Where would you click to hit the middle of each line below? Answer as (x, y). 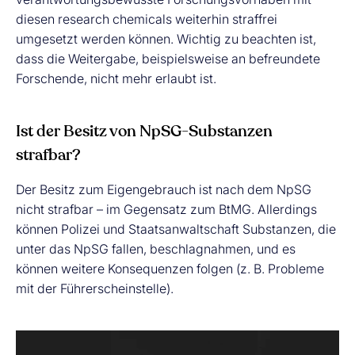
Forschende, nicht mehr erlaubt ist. (118, 78)
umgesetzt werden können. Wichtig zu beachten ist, (166, 39)
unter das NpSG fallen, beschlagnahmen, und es (156, 249)
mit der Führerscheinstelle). (95, 288)
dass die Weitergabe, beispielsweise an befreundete (168, 59)
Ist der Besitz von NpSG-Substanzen (144, 132)
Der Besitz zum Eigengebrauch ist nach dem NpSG (164, 189)
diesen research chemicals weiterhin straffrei (147, 19)
